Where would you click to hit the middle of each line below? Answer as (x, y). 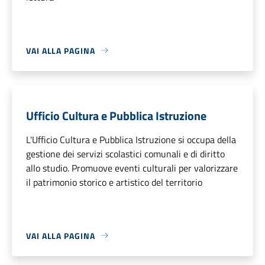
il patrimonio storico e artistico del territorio (114, 182)
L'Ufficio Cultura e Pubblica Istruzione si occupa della (131, 139)
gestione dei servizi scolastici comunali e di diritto (125, 153)
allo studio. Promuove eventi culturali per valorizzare (132, 168)
